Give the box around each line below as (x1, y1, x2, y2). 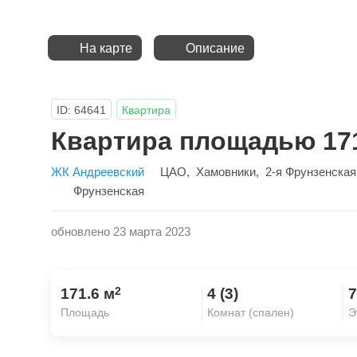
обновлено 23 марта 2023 (51, 225, 190, 238)
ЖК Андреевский (51, 165, 144, 178)
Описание (186, 41, 245, 55)
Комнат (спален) (207, 306, 295, 319)
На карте (80, 41, 132, 55)
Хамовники (196, 165, 256, 178)
